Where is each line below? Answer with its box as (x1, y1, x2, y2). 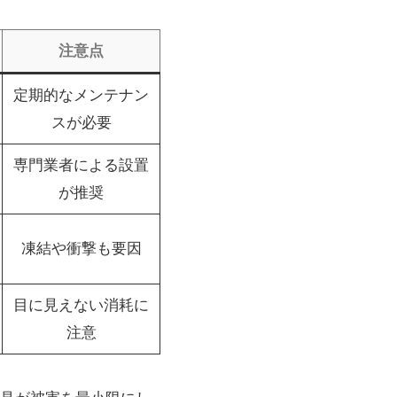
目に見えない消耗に (13, 296, 149, 314)
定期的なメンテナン (13, 86, 149, 104)
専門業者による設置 (13, 156, 149, 174)
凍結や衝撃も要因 (20, 239, 142, 257)
